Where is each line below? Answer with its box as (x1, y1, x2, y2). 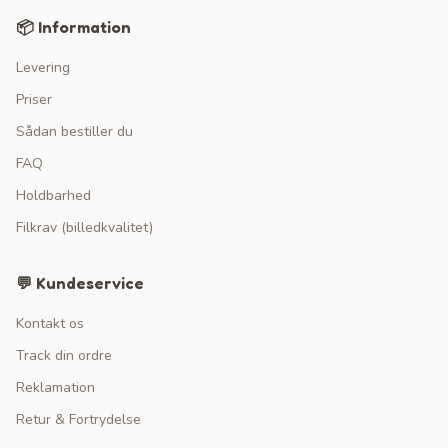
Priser (16, 90, 52, 109)
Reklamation (16, 378, 95, 397)
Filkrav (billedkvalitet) (16, 218, 153, 237)
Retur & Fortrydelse (16, 410, 141, 429)
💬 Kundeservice (16, 273, 144, 293)
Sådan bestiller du (16, 122, 133, 141)
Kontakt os (16, 314, 84, 333)
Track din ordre (16, 346, 112, 365)
